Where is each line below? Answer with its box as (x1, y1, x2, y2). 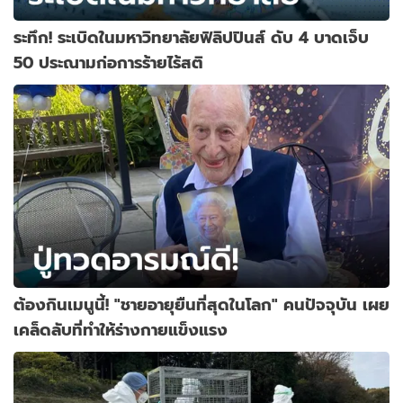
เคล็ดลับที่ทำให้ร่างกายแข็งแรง (13, 317, 228, 342)
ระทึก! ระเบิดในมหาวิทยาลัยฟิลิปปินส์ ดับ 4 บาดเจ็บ (13, 24, 369, 49)
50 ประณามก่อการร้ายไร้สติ (13, 49, 203, 75)
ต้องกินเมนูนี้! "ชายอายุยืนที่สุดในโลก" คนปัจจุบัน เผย (13, 291, 390, 317)
